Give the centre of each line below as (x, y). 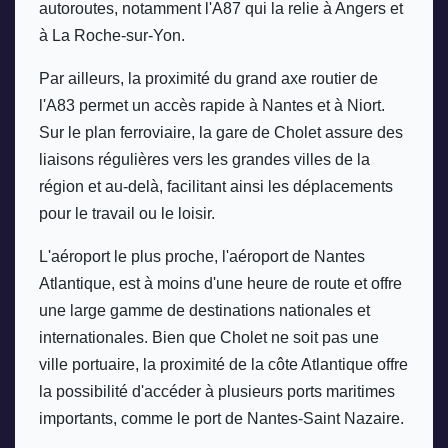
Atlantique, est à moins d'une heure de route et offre (220, 284)
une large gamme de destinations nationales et (204, 311)
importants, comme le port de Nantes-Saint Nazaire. (223, 419)
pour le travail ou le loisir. (129, 214)
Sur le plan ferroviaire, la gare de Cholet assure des (221, 133)
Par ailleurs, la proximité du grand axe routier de (208, 79)
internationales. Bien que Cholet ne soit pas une (209, 338)
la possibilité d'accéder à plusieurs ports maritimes (217, 392)
